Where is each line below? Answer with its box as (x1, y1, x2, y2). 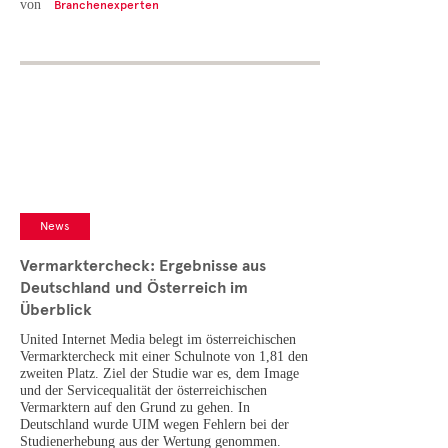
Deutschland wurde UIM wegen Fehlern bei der (20, 417, 289, 433)
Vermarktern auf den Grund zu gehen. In (20, 400, 250, 416)
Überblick (20, 300, 92, 321)
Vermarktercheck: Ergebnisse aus (20, 256, 266, 277)
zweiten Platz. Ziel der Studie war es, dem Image (20, 366, 299, 382)
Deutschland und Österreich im (20, 278, 248, 299)
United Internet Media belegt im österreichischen (20, 332, 296, 348)
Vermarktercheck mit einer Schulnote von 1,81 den (20, 349, 308, 365)
